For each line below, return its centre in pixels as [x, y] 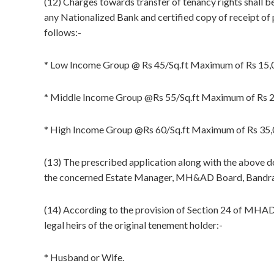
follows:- [63, 32]
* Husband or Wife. [84, 257]
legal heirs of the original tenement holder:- [133, 225]
